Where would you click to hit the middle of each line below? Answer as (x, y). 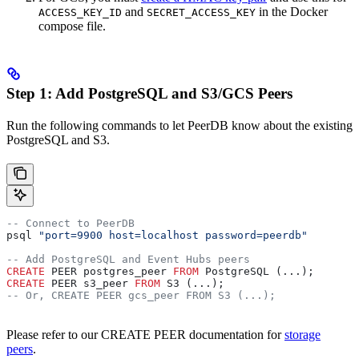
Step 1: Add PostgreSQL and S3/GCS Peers (149, 94)
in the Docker (292, 12)
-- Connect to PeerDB (71, 224)
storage (303, 335)
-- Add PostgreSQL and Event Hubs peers (128, 260)
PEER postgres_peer (109, 272)
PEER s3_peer (90, 284)
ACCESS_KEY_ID (80, 13)
